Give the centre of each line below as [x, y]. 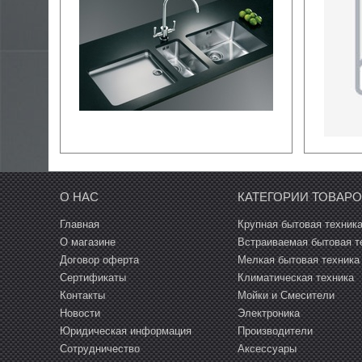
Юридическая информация [126, 330]
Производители [276, 330]
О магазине [88, 242]
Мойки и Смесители [286, 295]
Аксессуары [267, 348]
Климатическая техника [296, 277]
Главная [80, 224]
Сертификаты [93, 277]
